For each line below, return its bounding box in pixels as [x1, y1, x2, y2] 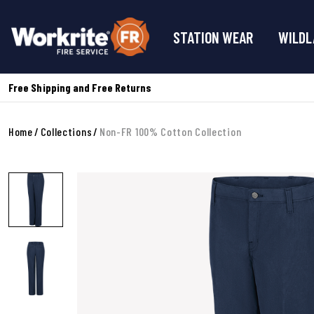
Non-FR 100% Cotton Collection [99, 125, 242, 138]
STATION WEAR [173, 27, 253, 46]
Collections [40, 125, 93, 138]
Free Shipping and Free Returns [8, 81, 152, 94]
